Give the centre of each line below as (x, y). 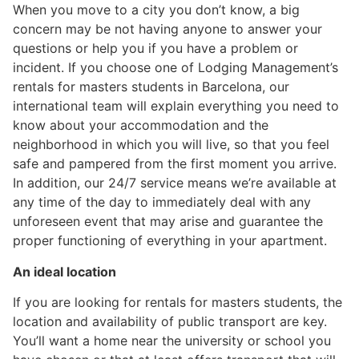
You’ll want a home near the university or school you (172, 340)
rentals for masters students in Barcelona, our (151, 87)
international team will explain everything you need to (176, 106)
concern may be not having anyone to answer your (167, 29)
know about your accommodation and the (141, 125)
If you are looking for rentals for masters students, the (177, 302)
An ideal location (65, 271)
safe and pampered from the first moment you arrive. (175, 164)
